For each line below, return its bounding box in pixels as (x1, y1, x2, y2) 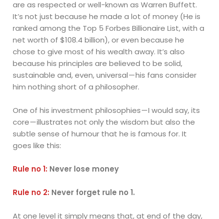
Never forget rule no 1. (49, 187, 135, 197)
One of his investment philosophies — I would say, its (13, 105, 200, 115)
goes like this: (13, 140, 62, 151)
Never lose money (47, 163, 119, 174)
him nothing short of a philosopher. (13, 81, 140, 92)
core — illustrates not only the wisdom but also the (13, 116, 196, 127)
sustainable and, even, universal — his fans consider (13, 69, 197, 80)
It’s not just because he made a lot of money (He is (13, 11, 201, 22)
